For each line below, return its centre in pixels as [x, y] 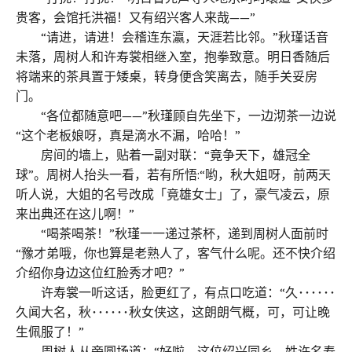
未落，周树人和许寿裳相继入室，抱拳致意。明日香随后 [173, 56]
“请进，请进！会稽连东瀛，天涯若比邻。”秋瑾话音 [172, 37]
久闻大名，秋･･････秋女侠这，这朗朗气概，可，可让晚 [173, 312]
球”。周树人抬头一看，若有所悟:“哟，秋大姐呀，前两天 [173, 174]
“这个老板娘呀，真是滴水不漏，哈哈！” [128, 135]
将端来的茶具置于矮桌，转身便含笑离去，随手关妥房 [167, 76]
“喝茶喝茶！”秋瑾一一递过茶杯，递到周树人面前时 [172, 233]
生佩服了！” [50, 331]
